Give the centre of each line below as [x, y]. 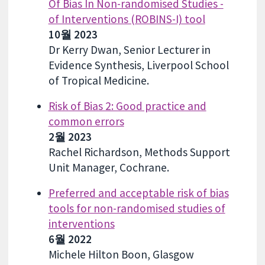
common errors [86, 121]
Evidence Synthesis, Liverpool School [138, 65]
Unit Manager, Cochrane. [109, 167]
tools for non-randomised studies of [137, 209]
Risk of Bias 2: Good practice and [127, 106]
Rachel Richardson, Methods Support [139, 152]
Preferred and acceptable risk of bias [138, 193]
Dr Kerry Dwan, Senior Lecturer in [129, 49]
